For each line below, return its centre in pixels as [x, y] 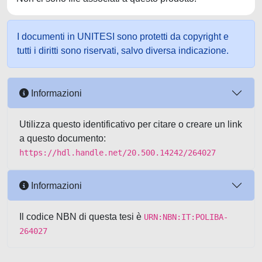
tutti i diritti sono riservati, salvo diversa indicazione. [123, 51]
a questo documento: [63, 138]
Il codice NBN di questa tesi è [82, 217]
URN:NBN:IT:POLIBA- [186, 217]
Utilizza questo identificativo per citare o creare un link [131, 124]
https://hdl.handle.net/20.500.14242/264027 [118, 153]
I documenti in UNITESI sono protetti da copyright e [123, 37]
